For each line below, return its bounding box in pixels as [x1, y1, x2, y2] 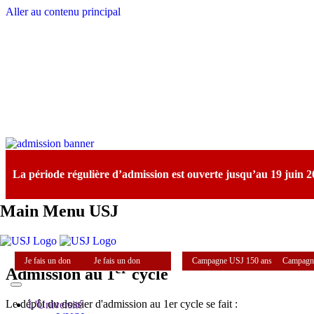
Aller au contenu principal [6, 6, 121, 18]
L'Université [28, 298, 83, 310]
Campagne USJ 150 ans [192, 255, 280, 266]
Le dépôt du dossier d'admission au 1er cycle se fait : [6, 297, 238, 310]
